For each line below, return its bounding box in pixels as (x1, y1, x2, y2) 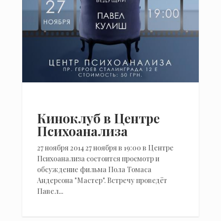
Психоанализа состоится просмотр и (37, 153, 159, 163)
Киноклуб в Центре (37, 109, 160, 127)
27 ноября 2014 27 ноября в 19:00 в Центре (37, 143, 174, 152)
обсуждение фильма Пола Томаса (37, 164, 151, 174)
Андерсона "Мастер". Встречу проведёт (37, 175, 167, 185)
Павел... (37, 186, 63, 196)
